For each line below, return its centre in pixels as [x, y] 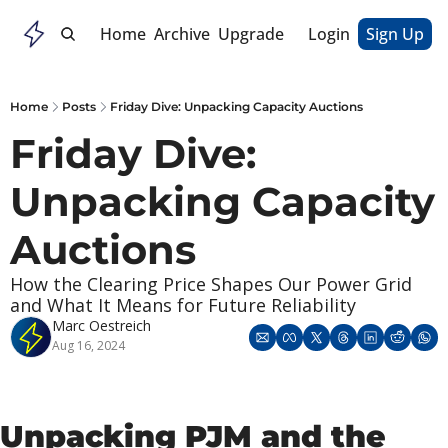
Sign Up [395, 34]
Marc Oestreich [101, 325]
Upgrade [251, 34]
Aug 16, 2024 [88, 345]
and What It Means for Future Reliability [183, 305]
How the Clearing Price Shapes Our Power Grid [211, 284]
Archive [182, 34]
